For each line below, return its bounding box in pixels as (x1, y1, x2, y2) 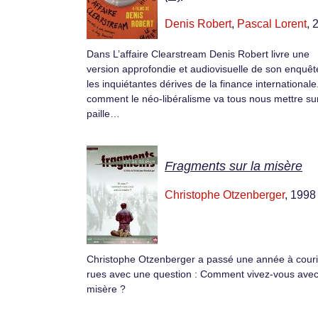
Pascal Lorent (237, 17, 307, 30)
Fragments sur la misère (165, 159, 302, 173)
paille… (87, 107, 120, 119)
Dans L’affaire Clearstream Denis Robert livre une (87, 48, 309, 60)
